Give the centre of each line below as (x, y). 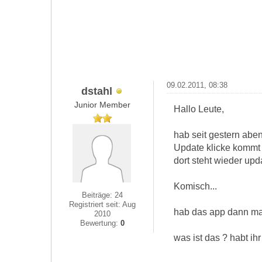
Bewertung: (101, 223)
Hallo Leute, (199, 109)
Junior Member (103, 105)
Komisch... (195, 186)
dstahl (96, 91)
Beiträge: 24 (103, 195)
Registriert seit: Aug (103, 204)
